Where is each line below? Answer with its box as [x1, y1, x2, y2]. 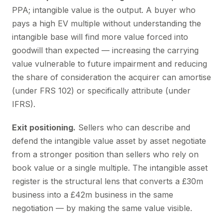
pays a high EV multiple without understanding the [12, 18, 201, 28]
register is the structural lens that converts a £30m [12, 176, 203, 186]
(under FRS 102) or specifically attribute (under [12, 86, 191, 96]
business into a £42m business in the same [12, 190, 173, 200]
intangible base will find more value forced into [12, 32, 188, 42]
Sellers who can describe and [76, 122, 190, 132]
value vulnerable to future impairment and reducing [12, 59, 207, 69]
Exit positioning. [12, 122, 76, 132]
